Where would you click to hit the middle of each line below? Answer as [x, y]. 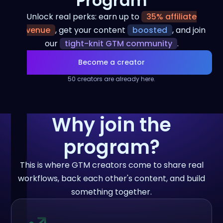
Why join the [111, 125]
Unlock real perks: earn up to [84, 17]
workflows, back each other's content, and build [111, 178]
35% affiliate [171, 17]
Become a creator [111, 62]
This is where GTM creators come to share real [111, 165]
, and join [189, 30]
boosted [150, 30]
